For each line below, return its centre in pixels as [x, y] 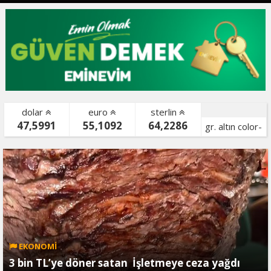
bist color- [37, 148]
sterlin [165, 112]
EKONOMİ [37, 246]
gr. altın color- [234, 126]
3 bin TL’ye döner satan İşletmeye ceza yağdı [125, 263]
